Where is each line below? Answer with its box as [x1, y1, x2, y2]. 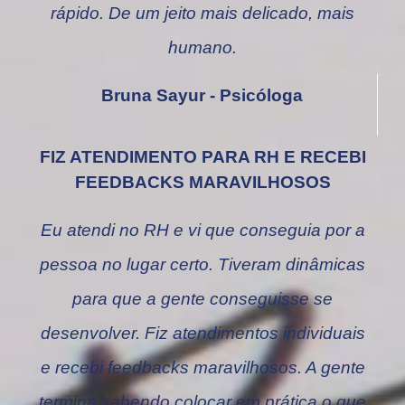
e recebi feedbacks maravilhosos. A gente [40, 358, 365, 378]
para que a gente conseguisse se [72, 289, 333, 309]
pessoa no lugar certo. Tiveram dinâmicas [40, 255, 365, 275]
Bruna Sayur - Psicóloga [101, 86, 303, 106]
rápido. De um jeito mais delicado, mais [51, 4, 354, 24]
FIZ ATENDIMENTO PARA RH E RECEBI [39, 147, 366, 167]
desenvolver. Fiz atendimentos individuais [40, 324, 365, 344]
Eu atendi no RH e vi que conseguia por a [40, 221, 365, 240]
